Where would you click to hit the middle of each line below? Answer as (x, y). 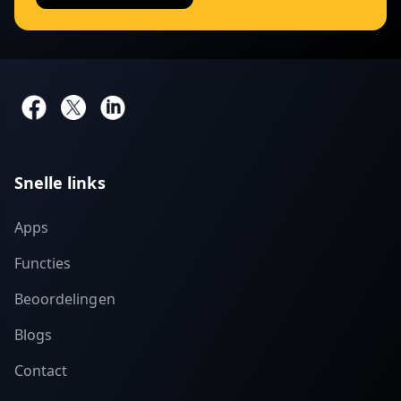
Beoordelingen (65, 299)
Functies (43, 263)
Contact (41, 371)
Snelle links (60, 183)
